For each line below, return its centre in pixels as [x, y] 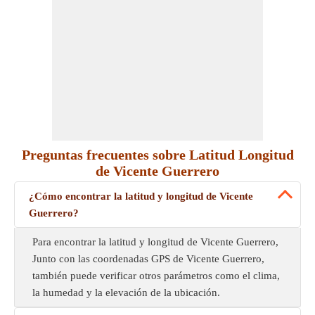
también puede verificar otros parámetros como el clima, [156, 276]
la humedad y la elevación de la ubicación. [126, 292]
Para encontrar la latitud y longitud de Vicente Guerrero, [155, 242]
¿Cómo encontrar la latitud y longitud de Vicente [141, 196]
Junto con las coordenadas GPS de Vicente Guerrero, [148, 259]
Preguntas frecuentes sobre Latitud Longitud [157, 155]
